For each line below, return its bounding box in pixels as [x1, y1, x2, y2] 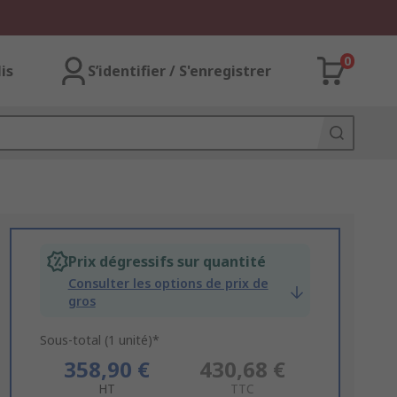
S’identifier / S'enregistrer [88, 61, 271, 81]
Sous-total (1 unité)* [39, 331, 160, 348]
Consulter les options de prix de [67, 275, 269, 292]
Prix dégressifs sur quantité [67, 252, 266, 271]
